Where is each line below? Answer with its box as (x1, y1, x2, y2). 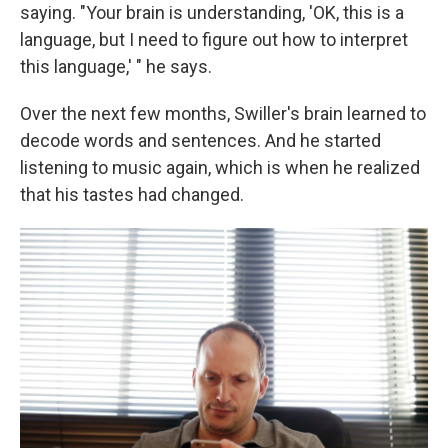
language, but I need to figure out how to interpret (20, 28, 408, 50)
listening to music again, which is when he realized (20, 156, 420, 178)
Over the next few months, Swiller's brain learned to (20, 102, 426, 124)
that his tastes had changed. (20, 183, 244, 205)
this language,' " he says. (20, 55, 212, 77)
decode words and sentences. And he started (20, 129, 381, 151)
